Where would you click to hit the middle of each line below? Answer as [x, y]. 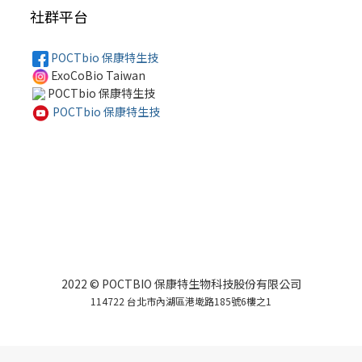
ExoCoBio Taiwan [97, 76]
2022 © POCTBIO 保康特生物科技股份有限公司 [181, 283]
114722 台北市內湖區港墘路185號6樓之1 [181, 301]
